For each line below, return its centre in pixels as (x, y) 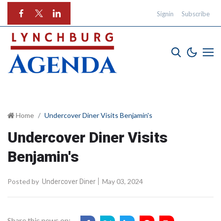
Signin (165, 14)
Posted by (23, 181)
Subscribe (196, 14)
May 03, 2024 (122, 181)
